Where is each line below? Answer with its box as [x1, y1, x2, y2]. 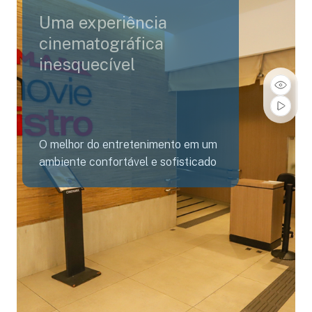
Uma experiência [39, 13, 167, 32]
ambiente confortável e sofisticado [39, 155, 217, 169]
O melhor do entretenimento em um [39, 138, 217, 151]
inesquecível [39, 54, 135, 74]
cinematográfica [39, 33, 164, 53]
